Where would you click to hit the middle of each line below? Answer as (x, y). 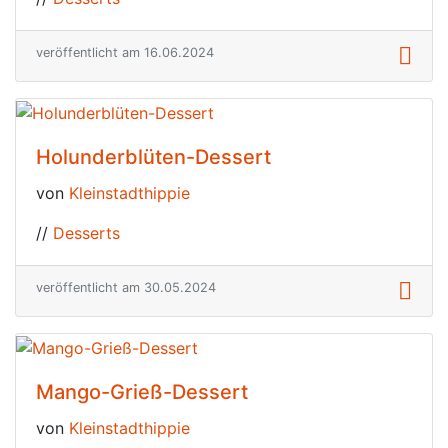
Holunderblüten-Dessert (153, 156)
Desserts (86, 232)
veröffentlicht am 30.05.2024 (126, 287)
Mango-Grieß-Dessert (142, 391)
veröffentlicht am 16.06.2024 (125, 53)
